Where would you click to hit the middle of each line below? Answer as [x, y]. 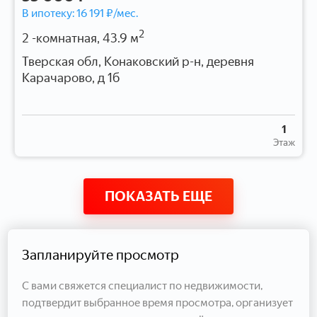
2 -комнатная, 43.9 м [80, 38]
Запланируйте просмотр [100, 254]
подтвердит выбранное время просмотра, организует [157, 302]
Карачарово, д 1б [71, 77]
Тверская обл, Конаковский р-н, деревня [138, 61]
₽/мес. [121, 13]
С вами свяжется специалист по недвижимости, [142, 285]
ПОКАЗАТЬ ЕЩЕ [158, 196]
